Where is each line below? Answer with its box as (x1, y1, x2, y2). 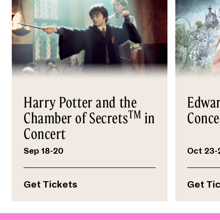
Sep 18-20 (24, 147, 63, 156)
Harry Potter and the (24, 93, 137, 111)
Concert (24, 125, 66, 143)
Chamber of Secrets (24, 109, 129, 127)
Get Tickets (24, 180, 78, 190)
